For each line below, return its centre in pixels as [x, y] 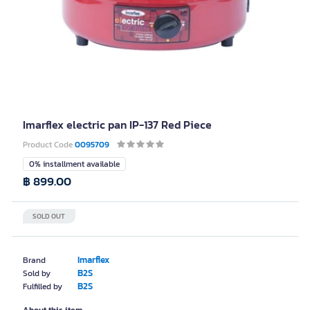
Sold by [37, 273]
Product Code [49, 145]
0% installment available [74, 164]
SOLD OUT [49, 216]
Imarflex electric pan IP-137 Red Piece [117, 125]
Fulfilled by [43, 286]
